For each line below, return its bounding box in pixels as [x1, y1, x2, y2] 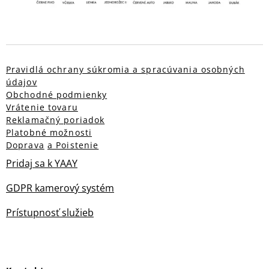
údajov [6, 76, 37, 88]
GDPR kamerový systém [6, 181, 114, 195]
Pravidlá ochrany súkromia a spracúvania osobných [6, 64, 245, 76]
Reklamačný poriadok [6, 114, 105, 126]
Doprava [6, 139, 44, 151]
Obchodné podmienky [6, 89, 107, 101]
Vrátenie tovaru [6, 101, 78, 113]
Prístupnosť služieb [6, 206, 94, 220]
